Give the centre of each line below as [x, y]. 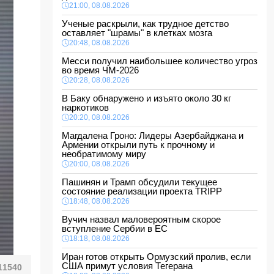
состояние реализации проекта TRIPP [144, 191]
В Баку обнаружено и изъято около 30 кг [146, 98]
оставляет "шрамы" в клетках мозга [139, 33]
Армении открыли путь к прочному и [138, 145]
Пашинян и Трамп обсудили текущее [139, 182]
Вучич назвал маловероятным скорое [141, 219]
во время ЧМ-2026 [103, 70]
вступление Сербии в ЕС [117, 228]
